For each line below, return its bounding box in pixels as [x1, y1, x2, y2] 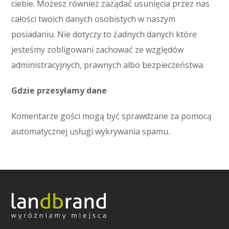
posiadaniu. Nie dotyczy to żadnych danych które [11, 29, 197, 40]
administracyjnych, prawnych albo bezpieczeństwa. [11, 59, 205, 71]
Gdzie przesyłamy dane [11, 85, 107, 96]
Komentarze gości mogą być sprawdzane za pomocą [11, 110, 212, 122]
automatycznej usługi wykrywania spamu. [11, 126, 170, 137]
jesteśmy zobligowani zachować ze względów [11, 44, 184, 55]
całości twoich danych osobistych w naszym [11, 13, 176, 25]
